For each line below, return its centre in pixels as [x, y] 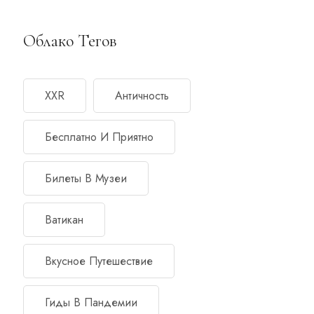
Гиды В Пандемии [91, 302]
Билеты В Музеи [86, 178]
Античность [142, 95]
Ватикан [64, 219]
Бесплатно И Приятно [100, 137]
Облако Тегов [70, 41]
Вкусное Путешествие [99, 261]
